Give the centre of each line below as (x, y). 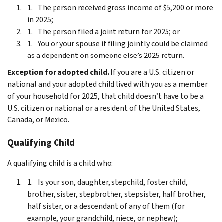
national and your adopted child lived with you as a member (108, 84)
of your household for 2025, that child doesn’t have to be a (106, 96)
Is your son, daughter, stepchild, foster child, (113, 182)
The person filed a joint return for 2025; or (109, 31)
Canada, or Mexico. (38, 119)
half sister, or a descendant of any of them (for (106, 206)
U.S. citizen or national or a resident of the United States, (104, 108)
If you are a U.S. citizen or (152, 72)
